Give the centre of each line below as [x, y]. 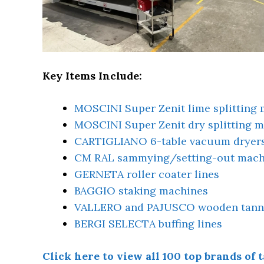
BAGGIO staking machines [141, 191]
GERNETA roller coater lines [147, 174]
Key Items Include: [92, 76]
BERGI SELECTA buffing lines [148, 224]
